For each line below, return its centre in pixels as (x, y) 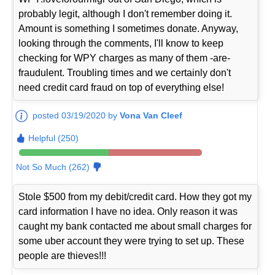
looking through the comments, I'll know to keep (121, 43)
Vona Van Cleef (151, 115)
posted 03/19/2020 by (76, 115)
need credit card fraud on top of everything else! (122, 87)
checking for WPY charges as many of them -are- (125, 58)
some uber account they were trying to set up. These (132, 241)
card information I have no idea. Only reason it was (128, 211)
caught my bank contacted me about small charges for (135, 226)
